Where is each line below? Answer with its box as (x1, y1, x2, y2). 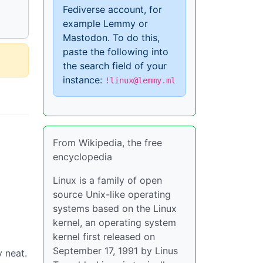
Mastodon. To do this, (63, 32, 160, 43)
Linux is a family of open (53, 174, 162, 186)
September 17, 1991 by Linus (53, 245, 178, 257)
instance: (63, 74, 105, 86)
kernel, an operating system (53, 217, 176, 228)
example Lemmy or (63, 18, 148, 29)
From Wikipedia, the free (53, 137, 162, 149)
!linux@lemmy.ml (105, 76, 176, 85)
